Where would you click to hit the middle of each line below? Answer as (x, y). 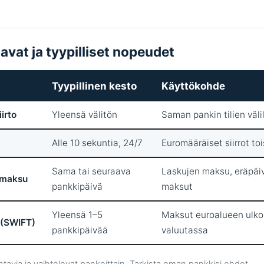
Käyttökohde (193, 85)
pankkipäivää (80, 230)
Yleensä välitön (84, 114)
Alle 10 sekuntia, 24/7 (97, 143)
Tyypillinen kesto (94, 85)
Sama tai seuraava (91, 171)
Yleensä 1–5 (77, 214)
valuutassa (184, 230)
